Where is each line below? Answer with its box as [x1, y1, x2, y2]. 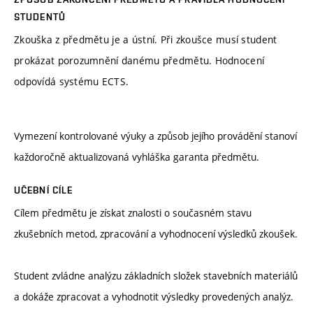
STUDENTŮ [14, 11, 66, 23]
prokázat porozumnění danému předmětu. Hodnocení [14, 54, 265, 68]
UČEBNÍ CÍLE [14, 184, 73, 196]
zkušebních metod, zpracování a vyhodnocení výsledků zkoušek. [14, 226, 298, 240]
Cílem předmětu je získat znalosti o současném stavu [14, 205, 252, 219]
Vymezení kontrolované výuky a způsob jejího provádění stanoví [14, 129, 297, 143]
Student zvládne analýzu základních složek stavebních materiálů [14, 268, 298, 282]
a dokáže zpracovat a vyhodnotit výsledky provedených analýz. [14, 289, 293, 303]
